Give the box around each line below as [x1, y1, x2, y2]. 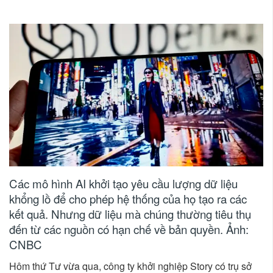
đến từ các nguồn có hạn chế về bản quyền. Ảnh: [9, 221, 249, 238]
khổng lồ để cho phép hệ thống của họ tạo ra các [9, 190, 247, 207]
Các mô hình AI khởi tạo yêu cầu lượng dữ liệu [9, 175, 238, 192]
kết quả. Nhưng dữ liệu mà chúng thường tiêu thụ [9, 205, 251, 222]
